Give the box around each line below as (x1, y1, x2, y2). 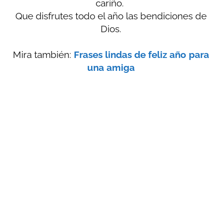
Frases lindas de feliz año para (74, 49, 209, 60)
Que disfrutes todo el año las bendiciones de (15, 10, 207, 22)
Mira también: (13, 49, 74, 60)
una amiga (87, 62, 135, 73)
